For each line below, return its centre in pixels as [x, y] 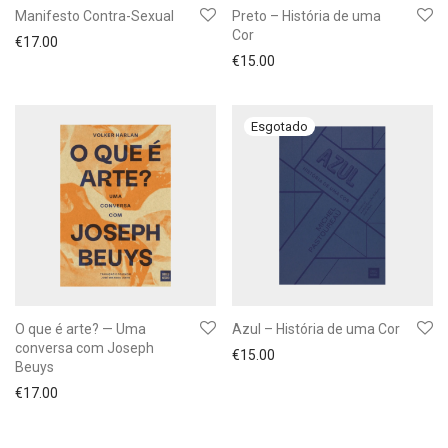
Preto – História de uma [306, 16]
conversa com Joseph [84, 348]
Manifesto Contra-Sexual [94, 16]
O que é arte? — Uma [80, 329]
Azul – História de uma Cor [316, 329]
